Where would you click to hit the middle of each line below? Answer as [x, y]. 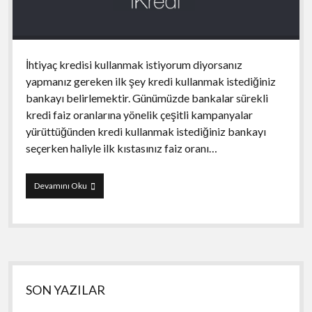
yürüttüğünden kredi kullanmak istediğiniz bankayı [146, 131]
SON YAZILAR [66, 289]
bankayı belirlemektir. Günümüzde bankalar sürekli [147, 97]
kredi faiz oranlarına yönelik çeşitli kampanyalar [139, 114]
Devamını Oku [60, 185]
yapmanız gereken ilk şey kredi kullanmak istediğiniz [150, 81]
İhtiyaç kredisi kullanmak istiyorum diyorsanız [134, 64]
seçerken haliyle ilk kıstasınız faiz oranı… [121, 148]
